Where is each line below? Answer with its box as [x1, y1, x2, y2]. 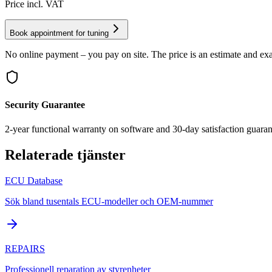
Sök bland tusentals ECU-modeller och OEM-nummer [5, 195, 213, 206]
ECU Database [5, 175, 63, 186]
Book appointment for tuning [10, 29, 109, 38]
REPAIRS [5, 243, 45, 254]
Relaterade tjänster [5, 146, 126, 163]
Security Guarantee [5, 100, 85, 110]
